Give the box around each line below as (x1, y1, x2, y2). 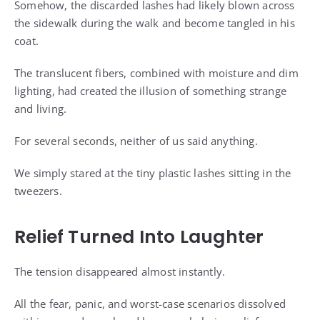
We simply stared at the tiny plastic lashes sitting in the (14, 166, 291, 181)
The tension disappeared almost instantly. (14, 264, 226, 279)
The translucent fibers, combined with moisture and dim (14, 66, 299, 81)
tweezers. (14, 184, 62, 199)
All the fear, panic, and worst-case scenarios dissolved (14, 296, 286, 311)
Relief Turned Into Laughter (14, 224, 264, 250)
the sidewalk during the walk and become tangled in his (14, 16, 295, 31)
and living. (14, 101, 67, 116)
